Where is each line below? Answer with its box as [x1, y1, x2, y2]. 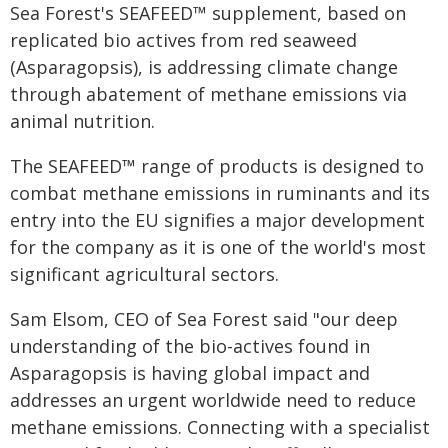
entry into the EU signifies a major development [10, 208, 425, 232]
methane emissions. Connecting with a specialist [10, 415, 430, 439]
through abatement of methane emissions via [10, 82, 407, 106]
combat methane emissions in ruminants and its [10, 181, 430, 205]
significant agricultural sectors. [10, 262, 279, 286]
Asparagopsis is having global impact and [10, 361, 370, 385]
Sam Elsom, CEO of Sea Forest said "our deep [10, 307, 398, 331]
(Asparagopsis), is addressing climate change [10, 55, 398, 79]
